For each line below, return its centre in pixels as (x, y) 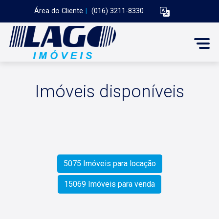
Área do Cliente (59, 11)
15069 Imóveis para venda (109, 184)
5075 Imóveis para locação (109, 164)
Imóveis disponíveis (109, 91)
